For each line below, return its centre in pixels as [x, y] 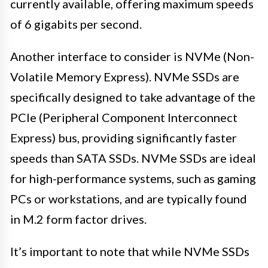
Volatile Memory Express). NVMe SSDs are [125, 76]
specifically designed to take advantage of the [133, 97]
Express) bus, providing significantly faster [124, 137]
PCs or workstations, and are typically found [129, 198]
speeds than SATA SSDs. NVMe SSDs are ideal [133, 158]
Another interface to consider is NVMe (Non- [132, 56]
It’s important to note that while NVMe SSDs [130, 251]
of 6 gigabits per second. [76, 24]
